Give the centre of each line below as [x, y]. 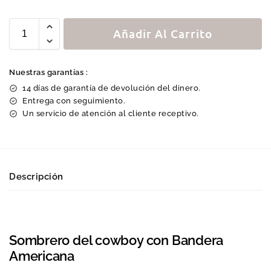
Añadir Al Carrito [163, 33]
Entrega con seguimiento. [74, 100]
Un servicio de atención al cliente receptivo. [111, 113]
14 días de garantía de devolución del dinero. [112, 88]
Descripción [36, 176]
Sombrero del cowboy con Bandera [116, 240]
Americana [42, 256]
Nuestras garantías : [48, 72]
